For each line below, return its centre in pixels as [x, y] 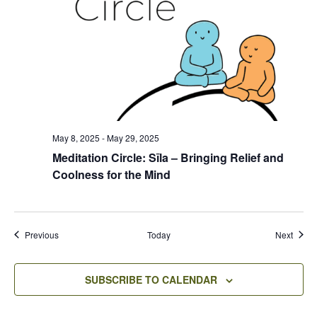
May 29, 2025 [133, 137]
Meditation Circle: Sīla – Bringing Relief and [168, 157]
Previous [41, 234]
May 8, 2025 [76, 137]
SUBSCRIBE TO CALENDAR [151, 279]
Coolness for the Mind [111, 174]
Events [71, 234]
